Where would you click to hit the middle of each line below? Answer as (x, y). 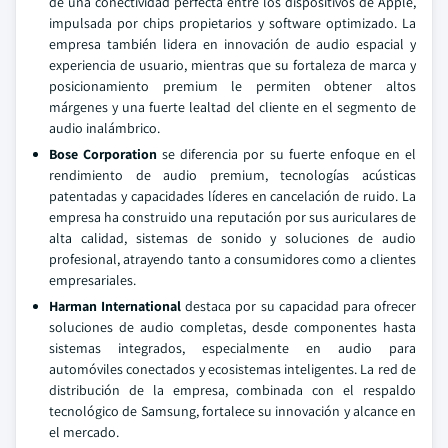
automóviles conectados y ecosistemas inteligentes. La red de (232, 368)
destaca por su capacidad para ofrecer (299, 305)
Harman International (115, 305)
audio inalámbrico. (104, 127)
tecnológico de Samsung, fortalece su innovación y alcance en (232, 410)
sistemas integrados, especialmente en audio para (232, 347)
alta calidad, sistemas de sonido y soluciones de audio (232, 237)
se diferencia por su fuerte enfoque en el (287, 153)
